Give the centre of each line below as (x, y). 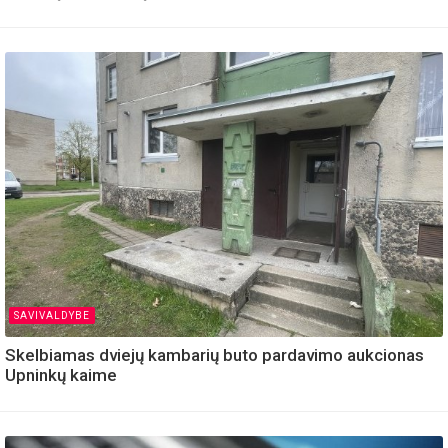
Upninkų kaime (61, 374)
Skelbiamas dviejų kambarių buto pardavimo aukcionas (214, 354)
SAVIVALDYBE (52, 315)
